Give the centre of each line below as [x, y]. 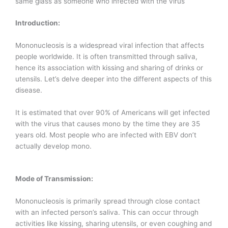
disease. [29, 90]
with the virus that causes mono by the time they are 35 [108, 124]
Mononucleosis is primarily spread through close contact [108, 201]
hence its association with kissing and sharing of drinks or [109, 68]
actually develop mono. [53, 146]
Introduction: [38, 23]
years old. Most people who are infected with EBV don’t [106, 135]
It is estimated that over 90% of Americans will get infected [112, 113]
